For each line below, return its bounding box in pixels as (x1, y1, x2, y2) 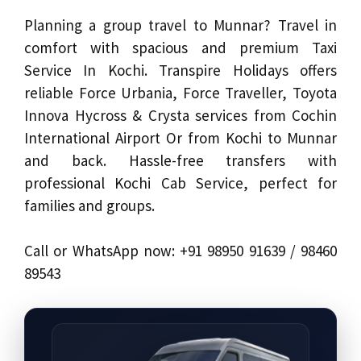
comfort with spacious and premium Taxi (24, 37, 337, 57)
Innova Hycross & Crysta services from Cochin (24, 105, 337, 125)
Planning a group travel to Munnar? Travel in (24, 15, 337, 35)
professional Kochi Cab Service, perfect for (24, 172, 337, 193)
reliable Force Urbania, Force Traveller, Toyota (24, 82, 337, 102)
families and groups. (24, 195, 155, 215)
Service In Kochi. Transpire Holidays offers (24, 60, 337, 80)
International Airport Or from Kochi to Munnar (24, 127, 337, 147)
